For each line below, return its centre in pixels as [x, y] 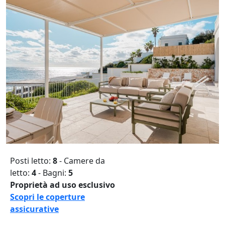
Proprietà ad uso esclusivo [63, 185]
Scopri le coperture [47, 197]
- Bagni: [52, 173]
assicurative [34, 209]
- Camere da [82, 161]
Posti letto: [31, 161]
